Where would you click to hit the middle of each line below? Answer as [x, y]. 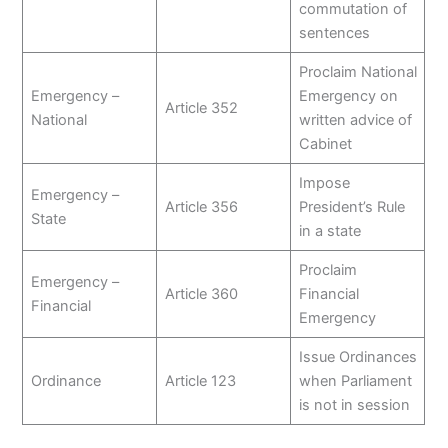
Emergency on [348, 95]
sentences [334, 32]
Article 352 [201, 107]
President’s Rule [351, 206]
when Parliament [355, 380]
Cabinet [325, 143]
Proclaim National [357, 71]
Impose [324, 182]
